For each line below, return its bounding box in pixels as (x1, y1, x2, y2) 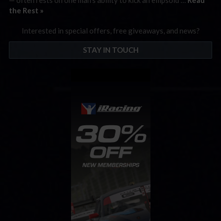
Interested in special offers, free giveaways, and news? (21, 26, 200, 35)
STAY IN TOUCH (82, 45, 139, 54)
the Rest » (9, 5, 43, 15)
